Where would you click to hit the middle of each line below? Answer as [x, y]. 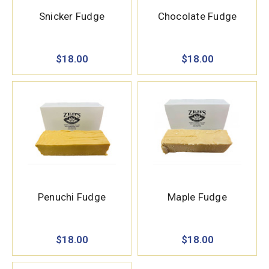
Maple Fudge [197, 197]
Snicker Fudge [72, 17]
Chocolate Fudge [197, 17]
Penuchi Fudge [72, 197]
